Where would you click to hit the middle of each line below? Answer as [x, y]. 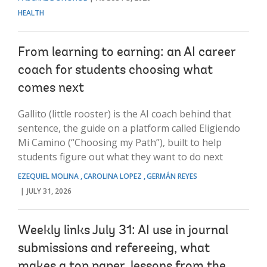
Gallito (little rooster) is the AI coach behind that [125, 114]
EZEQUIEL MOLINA [48, 176]
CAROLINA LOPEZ [113, 176]
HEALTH [31, 13]
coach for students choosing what [115, 71]
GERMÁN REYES [172, 176]
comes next [51, 89]
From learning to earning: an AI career [127, 53]
